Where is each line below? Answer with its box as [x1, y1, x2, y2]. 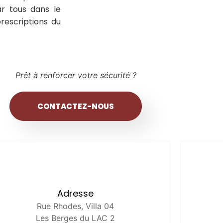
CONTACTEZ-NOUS [37, 101, 114, 111]
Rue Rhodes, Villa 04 [37, 201, 114, 211]
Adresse [57, 187, 94, 200]
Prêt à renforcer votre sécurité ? [15, 70, 136, 80]
